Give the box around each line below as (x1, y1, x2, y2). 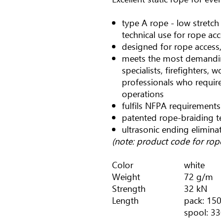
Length (112, 194, 139, 207)
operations (122, 87, 164, 100)
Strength (112, 182, 146, 195)
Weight (112, 170, 140, 183)
